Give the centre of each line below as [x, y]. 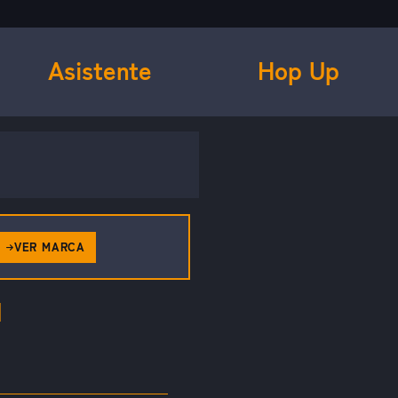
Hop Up [298, 71]
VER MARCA [49, 247]
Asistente [99, 71]
